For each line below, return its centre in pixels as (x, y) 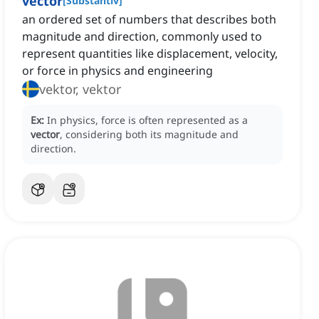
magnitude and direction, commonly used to (142, 37)
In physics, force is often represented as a (147, 120)
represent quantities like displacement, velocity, (150, 54)
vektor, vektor (80, 89)
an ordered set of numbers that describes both (149, 20)
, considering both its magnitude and (149, 135)
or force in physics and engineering (117, 71)
